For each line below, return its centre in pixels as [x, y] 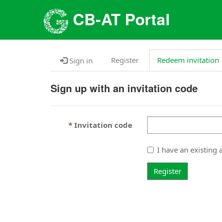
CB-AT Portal [119, 19]
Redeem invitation [188, 60]
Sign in [80, 60]
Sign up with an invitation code [124, 88]
